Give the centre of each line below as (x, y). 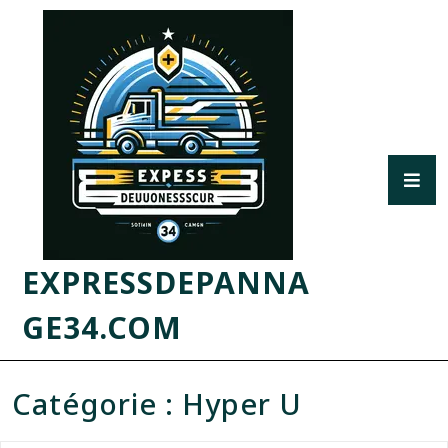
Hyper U (242, 403)
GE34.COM (102, 327)
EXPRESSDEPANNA (166, 282)
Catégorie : (97, 403)
